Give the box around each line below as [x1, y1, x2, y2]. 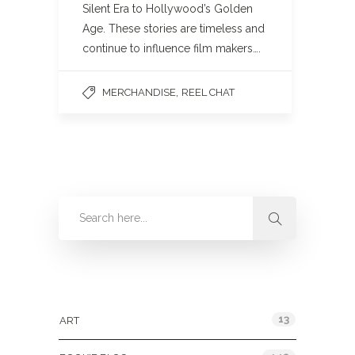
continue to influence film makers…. [82, 42, 261, 55]
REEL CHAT [181, 86, 235, 98]
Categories [59, 280, 123, 292]
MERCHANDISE [102, 86, 176, 98]
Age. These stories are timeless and [82, 22, 265, 35]
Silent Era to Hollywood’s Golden [82, 2, 253, 15]
